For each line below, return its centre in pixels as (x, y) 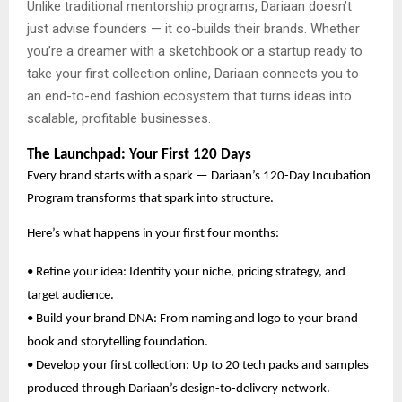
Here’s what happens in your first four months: (153, 233)
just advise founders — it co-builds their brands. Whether (193, 28)
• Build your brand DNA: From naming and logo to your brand (192, 319)
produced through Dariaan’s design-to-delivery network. (179, 389)
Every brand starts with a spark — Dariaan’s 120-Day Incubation (199, 176)
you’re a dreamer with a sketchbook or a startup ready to (195, 51)
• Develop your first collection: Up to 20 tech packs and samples (198, 365)
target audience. (70, 295)
